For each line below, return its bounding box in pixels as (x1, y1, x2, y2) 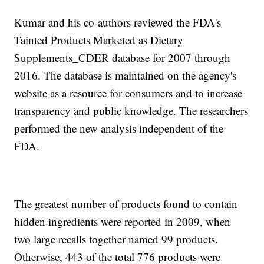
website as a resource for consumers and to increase (14, 85, 243, 101)
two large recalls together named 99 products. (14, 232, 219, 247)
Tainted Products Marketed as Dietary (14, 32, 184, 48)
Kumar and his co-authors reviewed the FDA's (14, 15, 222, 30)
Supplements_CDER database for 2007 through (14, 50, 231, 65)
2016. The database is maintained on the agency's (14, 68, 237, 83)
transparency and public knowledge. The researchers (14, 103, 249, 118)
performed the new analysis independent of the (14, 121, 224, 136)
